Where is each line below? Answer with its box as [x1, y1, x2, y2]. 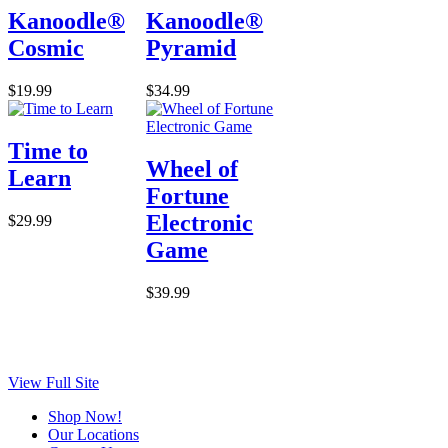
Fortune [146, 182, 230, 209]
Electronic [146, 209, 254, 236]
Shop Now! [48, 407, 122, 425]
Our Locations [48, 425, 139, 443]
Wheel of [146, 155, 239, 182]
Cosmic [8, 34, 84, 61]
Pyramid [146, 34, 237, 61]
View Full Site [8, 373, 99, 391]
